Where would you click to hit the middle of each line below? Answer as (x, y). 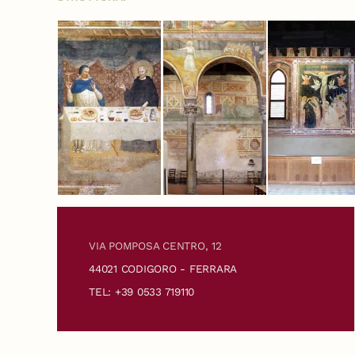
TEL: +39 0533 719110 (142, 291)
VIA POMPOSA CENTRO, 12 (155, 245)
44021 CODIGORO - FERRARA (163, 268)
